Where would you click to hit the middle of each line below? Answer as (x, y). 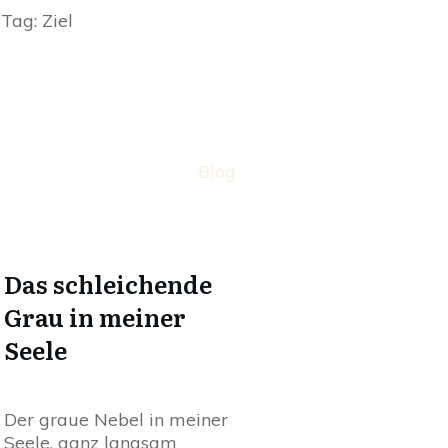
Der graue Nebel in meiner (116, 419)
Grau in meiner (95, 316)
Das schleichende (108, 283)
